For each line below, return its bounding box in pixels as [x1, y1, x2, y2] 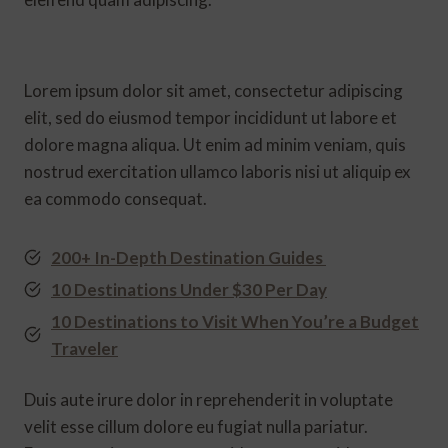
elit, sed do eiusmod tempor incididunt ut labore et [24, 106, 397, 128]
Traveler [51, 337, 118, 359]
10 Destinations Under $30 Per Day [51, 278, 327, 300]
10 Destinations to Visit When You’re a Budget [51, 310, 419, 332]
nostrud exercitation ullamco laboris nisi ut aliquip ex [24, 160, 411, 182]
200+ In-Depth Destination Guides [51, 246, 326, 268]
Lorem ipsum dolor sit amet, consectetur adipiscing [24, 79, 403, 101]
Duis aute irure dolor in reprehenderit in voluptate [24, 388, 393, 410]
